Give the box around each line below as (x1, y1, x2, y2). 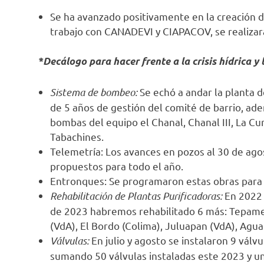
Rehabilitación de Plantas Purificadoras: (50, 189, 223, 202)
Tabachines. (50, 130, 104, 143)
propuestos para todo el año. (50, 159, 184, 172)
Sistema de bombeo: (50, 85, 138, 98)
